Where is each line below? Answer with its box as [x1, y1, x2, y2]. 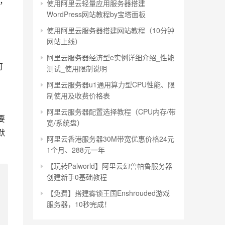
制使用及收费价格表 [47, 90, 110, 100]
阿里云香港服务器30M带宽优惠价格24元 [47, 134, 174, 144]
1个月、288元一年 [47, 145, 105, 155]
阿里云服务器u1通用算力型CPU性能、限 [47, 79, 175, 89]
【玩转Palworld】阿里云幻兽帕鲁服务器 [47, 161, 172, 171]
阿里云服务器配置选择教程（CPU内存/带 [47, 106, 176, 117]
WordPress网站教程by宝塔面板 [47, 9, 146, 19]
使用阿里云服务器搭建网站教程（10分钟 [47, 25, 174, 35]
